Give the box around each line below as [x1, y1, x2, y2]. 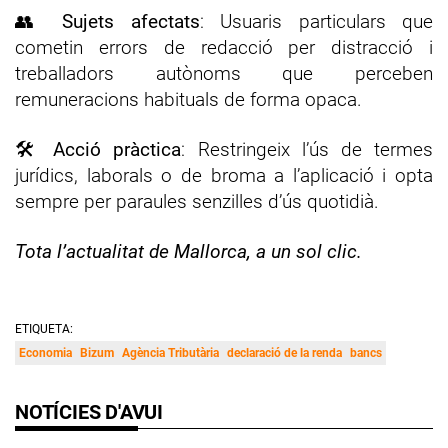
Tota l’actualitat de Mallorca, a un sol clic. [15, 239, 362, 263]
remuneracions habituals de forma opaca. [15, 87, 362, 111]
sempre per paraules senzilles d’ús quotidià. [15, 189, 379, 213]
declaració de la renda [227, 345, 342, 360]
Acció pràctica [53, 137, 182, 161]
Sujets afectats [62, 9, 200, 33]
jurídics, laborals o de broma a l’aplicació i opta [15, 163, 433, 187]
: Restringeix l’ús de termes [181, 137, 434, 161]
